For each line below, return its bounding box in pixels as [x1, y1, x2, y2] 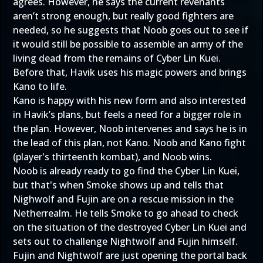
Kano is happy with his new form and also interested [13, 94, 246, 107]
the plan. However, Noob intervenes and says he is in [13, 122, 247, 135]
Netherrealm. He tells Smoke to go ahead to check [13, 207, 238, 220]
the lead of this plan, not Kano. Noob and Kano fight [13, 136, 246, 149]
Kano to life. [13, 80, 67, 93]
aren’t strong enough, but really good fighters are [13, 9, 234, 22]
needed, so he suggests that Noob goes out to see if [13, 23, 248, 36]
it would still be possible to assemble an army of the [13, 38, 243, 50]
